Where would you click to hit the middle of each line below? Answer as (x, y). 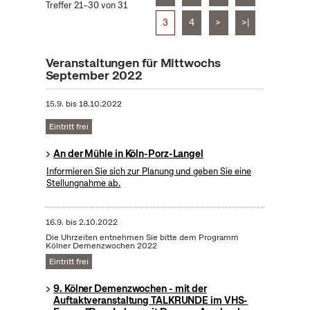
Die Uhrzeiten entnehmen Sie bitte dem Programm (142, 238)
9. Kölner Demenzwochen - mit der (130, 289)
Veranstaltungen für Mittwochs (133, 63)
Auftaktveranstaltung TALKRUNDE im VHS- (151, 301)
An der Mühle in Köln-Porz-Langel (128, 154)
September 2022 (94, 75)
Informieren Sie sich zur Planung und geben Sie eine (149, 172)
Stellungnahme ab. (84, 183)
